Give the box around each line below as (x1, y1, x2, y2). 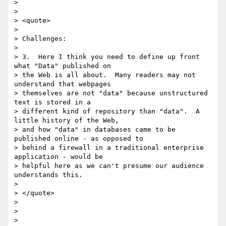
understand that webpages (14, 80, 111, 88)
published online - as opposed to (14, 135, 143, 143)
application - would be (14, 153, 103, 161)
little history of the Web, (14, 117, 119, 125)
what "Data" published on (14, 62, 111, 70)
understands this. (14, 171, 83, 179)
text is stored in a (14, 98, 91, 106)
